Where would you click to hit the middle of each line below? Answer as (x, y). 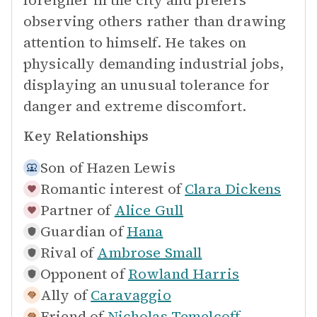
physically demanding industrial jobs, (154, 64)
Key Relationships (86, 136)
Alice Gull (149, 210)
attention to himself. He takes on (135, 42)
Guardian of (82, 231)
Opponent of (82, 274)
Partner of (76, 210)
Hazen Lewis (131, 168)
